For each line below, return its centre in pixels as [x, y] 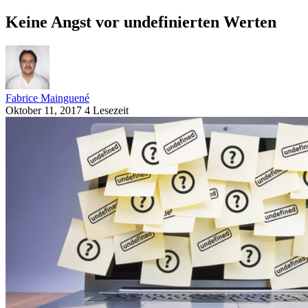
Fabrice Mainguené [47, 98]
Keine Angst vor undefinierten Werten [141, 22]
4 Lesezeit [107, 110]
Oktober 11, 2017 [44, 110]
